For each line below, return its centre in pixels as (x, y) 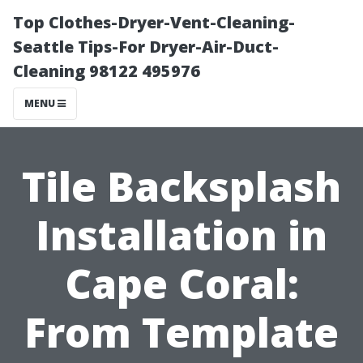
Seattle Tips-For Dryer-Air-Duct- (146, 47)
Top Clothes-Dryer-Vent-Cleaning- (154, 22)
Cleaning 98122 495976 (107, 71)
